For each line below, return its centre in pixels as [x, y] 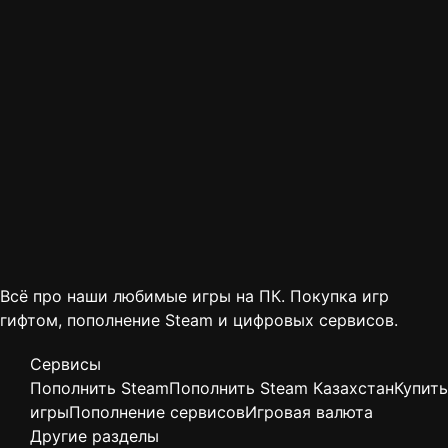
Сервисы [65, 364]
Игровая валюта [309, 412]
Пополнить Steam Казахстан [281, 388]
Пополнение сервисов [157, 412]
